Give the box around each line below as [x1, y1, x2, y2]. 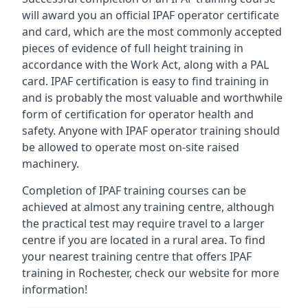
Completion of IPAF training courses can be [22, 183, 246, 198]
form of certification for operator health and [22, 107, 254, 122]
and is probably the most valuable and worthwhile [22, 90, 283, 105]
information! [22, 282, 87, 297]
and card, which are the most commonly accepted [22, 24, 282, 39]
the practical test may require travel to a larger [22, 216, 265, 231]
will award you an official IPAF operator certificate [22, 8, 279, 23]
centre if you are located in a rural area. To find [22, 232, 265, 247]
